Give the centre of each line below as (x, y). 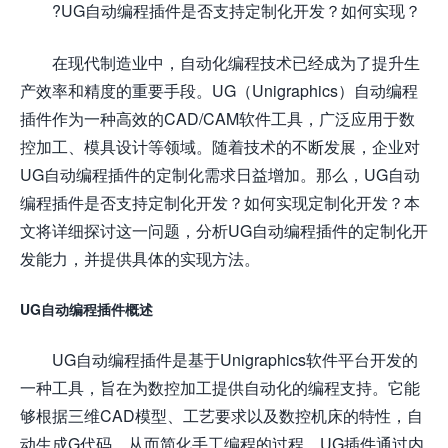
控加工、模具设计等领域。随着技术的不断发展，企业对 (220, 146)
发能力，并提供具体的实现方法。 (140, 258)
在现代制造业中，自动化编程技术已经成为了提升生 (236, 62)
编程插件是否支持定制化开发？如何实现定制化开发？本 (220, 202)
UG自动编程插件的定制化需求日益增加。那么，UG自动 (220, 174)
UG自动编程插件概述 (86, 309)
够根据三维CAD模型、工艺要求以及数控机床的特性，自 (221, 415)
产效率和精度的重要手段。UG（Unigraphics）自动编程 (219, 90)
